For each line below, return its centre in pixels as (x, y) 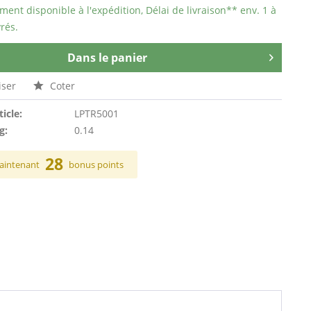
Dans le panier (108, 58)
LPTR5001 (96, 114)
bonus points (96, 165)
